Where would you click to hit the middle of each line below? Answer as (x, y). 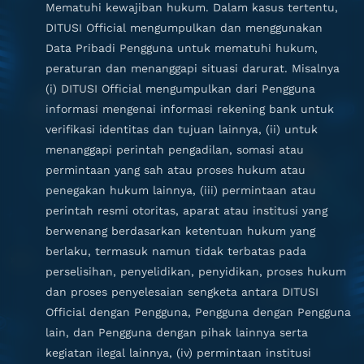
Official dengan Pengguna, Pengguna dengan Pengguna (198, 312)
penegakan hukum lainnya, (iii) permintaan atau (181, 190)
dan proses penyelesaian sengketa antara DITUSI (182, 292)
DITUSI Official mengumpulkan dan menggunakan (184, 28)
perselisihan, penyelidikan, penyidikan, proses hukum (196, 271)
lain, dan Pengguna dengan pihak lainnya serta (177, 332)
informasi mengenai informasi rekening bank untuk (190, 109)
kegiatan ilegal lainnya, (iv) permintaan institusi (178, 353)
